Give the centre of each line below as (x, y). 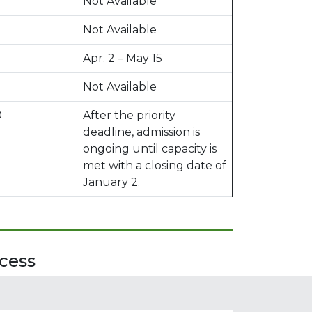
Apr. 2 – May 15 (123, 58)
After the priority (129, 115)
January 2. (111, 182)
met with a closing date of (155, 165)
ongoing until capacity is (150, 148)
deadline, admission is (141, 132)
